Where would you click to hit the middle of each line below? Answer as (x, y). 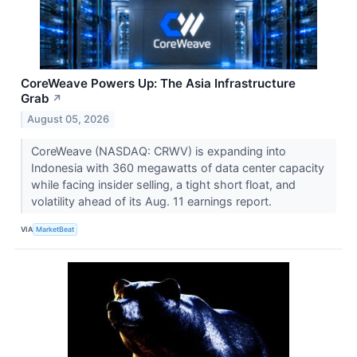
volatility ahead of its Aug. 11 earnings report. (153, 201)
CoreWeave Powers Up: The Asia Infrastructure (158, 83)
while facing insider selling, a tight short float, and (163, 184)
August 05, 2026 (69, 119)
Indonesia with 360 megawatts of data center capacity (177, 167)
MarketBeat (55, 229)
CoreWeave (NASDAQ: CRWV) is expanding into (158, 151)
